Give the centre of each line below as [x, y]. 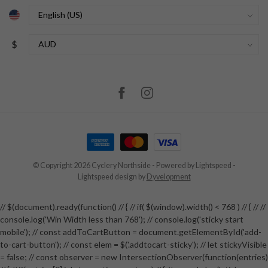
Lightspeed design [107, 176]
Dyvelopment [168, 176]
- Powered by [173, 165]
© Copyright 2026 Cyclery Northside [92, 165]
